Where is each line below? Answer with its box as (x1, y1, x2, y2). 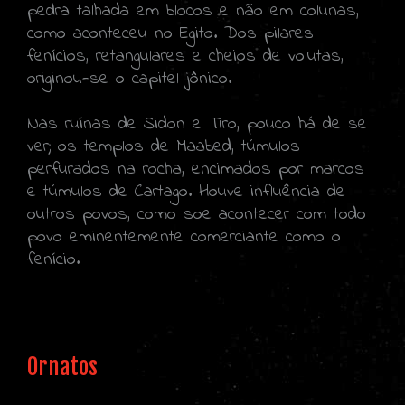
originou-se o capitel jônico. (27, 65, 231, 92)
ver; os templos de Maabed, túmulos (27, 133, 300, 160)
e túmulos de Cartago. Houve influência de (27, 178, 345, 205)
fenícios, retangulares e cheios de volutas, (27, 42, 344, 70)
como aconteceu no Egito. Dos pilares (27, 20, 314, 47)
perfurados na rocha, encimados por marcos (27, 155, 364, 183)
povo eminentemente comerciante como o (27, 223, 341, 250)
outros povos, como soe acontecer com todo (27, 201, 366, 228)
